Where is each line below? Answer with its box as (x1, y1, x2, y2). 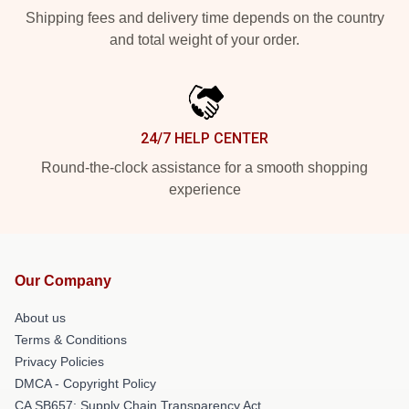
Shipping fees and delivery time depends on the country (25, 9, 384, 26)
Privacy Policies (15, 353, 104, 369)
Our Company (15, 272, 111, 288)
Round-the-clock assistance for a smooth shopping (41, 159, 368, 175)
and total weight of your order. (110, 31, 299, 47)
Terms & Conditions (15, 331, 127, 347)
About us (15, 309, 66, 325)
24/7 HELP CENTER (141, 129, 268, 147)
